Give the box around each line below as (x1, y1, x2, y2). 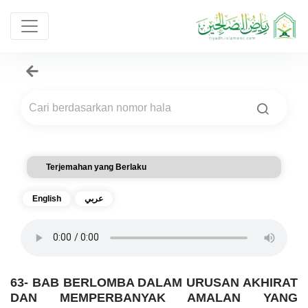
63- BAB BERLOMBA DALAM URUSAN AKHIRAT (10, 274, 298, 289)
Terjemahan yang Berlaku (46, 162, 146, 172)
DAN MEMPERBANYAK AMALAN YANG (10, 289, 298, 305)
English (32, 193, 61, 203)
